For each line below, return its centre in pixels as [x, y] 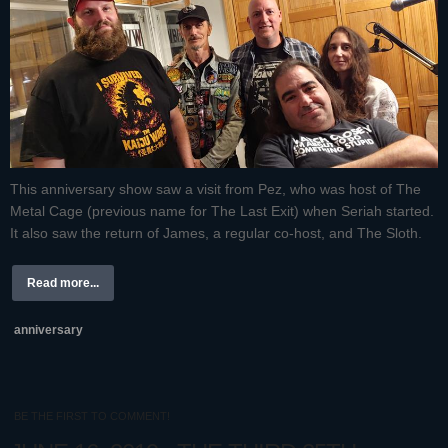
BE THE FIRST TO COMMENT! [92, 415]
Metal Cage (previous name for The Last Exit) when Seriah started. [222, 210]
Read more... [63, 282]
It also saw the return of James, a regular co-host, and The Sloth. [216, 232]
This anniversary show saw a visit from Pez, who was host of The [215, 188]
